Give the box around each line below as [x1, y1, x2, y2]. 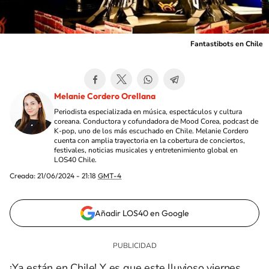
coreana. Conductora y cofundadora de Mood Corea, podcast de [54, 116, 258, 126]
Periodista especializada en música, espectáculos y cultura [54, 107, 242, 116]
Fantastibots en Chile [190, 39, 263, 49]
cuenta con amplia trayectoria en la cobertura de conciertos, [54, 136, 245, 145]
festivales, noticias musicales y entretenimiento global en [54, 145, 238, 155]
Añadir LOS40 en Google [94, 208, 189, 219]
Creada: [10, 171, 37, 180]
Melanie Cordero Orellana [54, 91, 156, 101]
